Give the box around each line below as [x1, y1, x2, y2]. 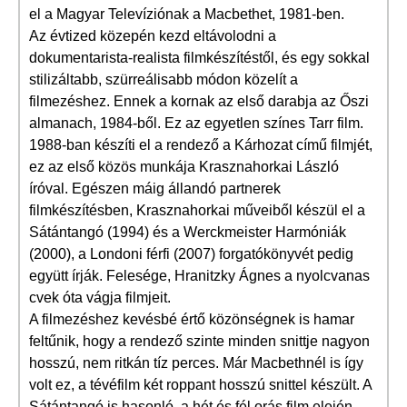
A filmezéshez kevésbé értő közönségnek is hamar [29, 312, 354, 327]
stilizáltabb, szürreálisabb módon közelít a [29, 72, 298, 87]
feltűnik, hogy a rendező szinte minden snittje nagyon [29, 333, 370, 349]
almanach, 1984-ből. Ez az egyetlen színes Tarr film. [29, 115, 363, 131]
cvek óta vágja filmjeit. [29, 290, 171, 305]
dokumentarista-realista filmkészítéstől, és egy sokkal [29, 50, 370, 65]
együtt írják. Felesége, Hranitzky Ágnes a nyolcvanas [29, 268, 370, 283]
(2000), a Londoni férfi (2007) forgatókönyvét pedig [29, 246, 353, 262]
